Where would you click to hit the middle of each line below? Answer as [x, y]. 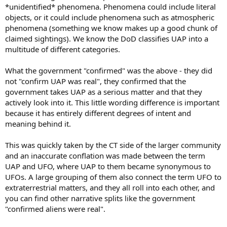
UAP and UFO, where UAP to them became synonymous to [108, 166]
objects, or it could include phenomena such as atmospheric [110, 17]
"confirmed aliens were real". [55, 209]
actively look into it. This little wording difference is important [112, 102]
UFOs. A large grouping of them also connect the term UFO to [113, 177]
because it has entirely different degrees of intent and [98, 113]
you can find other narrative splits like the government [100, 198]
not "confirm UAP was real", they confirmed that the [96, 81]
